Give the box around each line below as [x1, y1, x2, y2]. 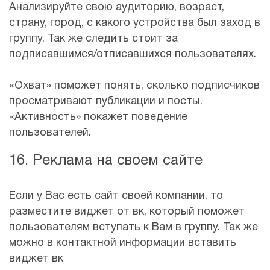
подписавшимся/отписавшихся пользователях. [9, 49, 256, 60]
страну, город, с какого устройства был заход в [9, 17, 260, 28]
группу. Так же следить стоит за [9, 33, 178, 44]
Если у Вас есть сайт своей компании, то [9, 190, 223, 201]
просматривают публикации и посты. [9, 96, 202, 107]
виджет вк [9, 253, 63, 264]
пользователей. [9, 127, 91, 138]
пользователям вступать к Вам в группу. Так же [9, 222, 258, 233]
